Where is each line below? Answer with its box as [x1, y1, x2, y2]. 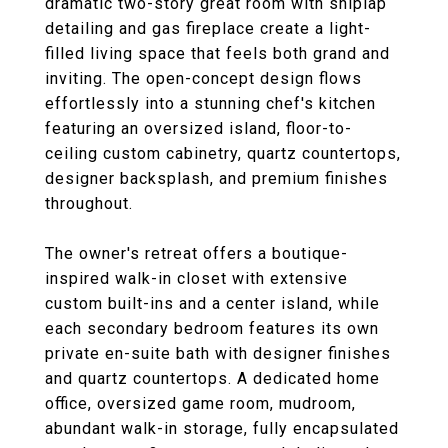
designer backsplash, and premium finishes [45, 169, 388, 188]
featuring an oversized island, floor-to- [45, 119, 352, 138]
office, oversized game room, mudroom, [45, 394, 356, 413]
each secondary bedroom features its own [45, 319, 379, 338]
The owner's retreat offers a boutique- [45, 244, 348, 263]
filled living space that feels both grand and [45, 44, 390, 63]
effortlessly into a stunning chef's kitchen [45, 94, 376, 113]
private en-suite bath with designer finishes [45, 344, 391, 363]
